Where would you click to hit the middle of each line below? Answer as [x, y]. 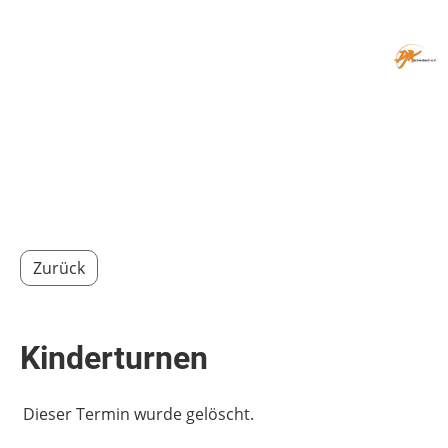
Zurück [59, 268]
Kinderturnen [114, 358]
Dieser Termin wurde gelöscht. [138, 414]
